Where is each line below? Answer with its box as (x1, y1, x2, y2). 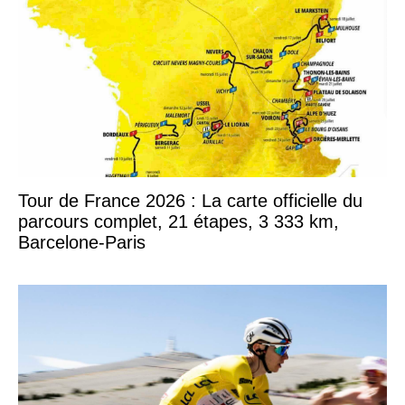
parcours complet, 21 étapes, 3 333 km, (18, 212, 339, 232)
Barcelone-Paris (18, 232, 146, 253)
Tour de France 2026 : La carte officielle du (18, 191, 363, 212)
